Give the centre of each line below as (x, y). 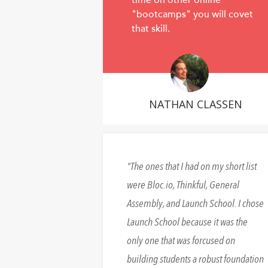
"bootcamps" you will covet (192, 15)
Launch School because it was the (187, 223)
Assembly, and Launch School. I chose (195, 204)
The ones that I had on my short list (194, 167)
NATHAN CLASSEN (196, 104)
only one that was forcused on (181, 241)
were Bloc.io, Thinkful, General (183, 185)
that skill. (151, 29)
